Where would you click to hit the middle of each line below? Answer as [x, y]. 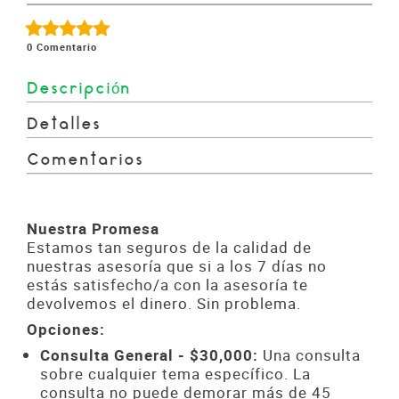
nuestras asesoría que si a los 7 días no [177, 266]
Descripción [79, 90]
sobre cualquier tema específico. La [175, 374]
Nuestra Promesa [93, 228]
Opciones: [66, 329]
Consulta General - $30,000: [149, 355]
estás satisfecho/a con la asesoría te [167, 285]
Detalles [64, 125]
